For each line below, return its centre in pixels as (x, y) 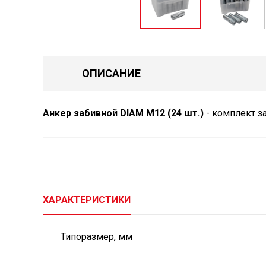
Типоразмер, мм (96, 237)
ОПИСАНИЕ (111, 73)
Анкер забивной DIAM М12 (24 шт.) (123, 113)
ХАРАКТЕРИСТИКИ (87, 200)
